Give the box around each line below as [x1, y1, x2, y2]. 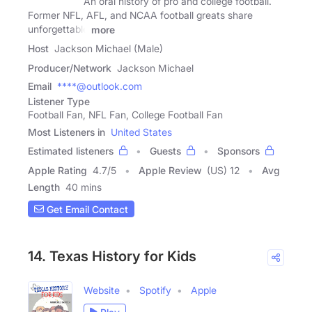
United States [111, 126, 172, 139]
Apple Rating [28, 164, 87, 177]
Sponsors [217, 145, 260, 157]
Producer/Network [28, 62, 111, 75]
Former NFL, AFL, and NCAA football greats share [28, 8, 253, 21]
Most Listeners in [28, 126, 105, 139]
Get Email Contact [44, 203, 128, 215]
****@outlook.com [57, 80, 142, 93]
